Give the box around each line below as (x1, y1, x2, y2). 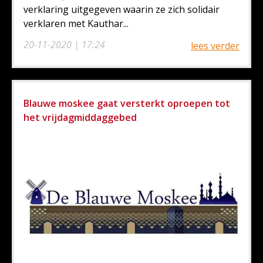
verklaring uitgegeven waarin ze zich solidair (23, 3, 220, 16)
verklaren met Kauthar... (23, 17, 129, 30)
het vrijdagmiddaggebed (23, 111, 137, 124)
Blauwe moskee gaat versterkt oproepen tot (23, 97, 230, 110)
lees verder (191, 39, 240, 52)
